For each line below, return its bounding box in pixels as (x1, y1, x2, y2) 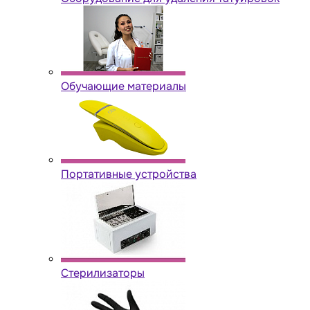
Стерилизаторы (61, 266, 145, 281)
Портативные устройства (61, 167, 197, 182)
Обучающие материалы (61, 79, 186, 94)
